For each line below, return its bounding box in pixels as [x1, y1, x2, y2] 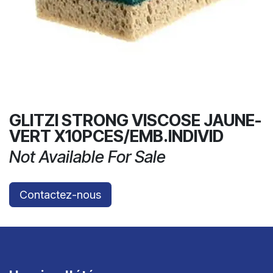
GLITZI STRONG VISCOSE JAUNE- [9, 110, 261, 130]
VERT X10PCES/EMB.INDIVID [9, 126, 224, 146]
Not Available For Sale [9, 147, 166, 167]
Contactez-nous [19, 188, 101, 201]
